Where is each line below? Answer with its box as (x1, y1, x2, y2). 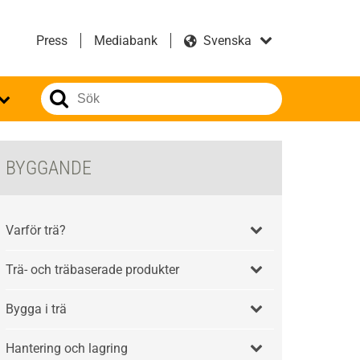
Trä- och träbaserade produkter (6, 262, 180, 277)
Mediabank (94, 33, 157, 48)
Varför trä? (6, 223, 67, 238)
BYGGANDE (6, 157, 92, 179)
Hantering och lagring (6, 341, 129, 356)
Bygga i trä (6, 301, 67, 317)
